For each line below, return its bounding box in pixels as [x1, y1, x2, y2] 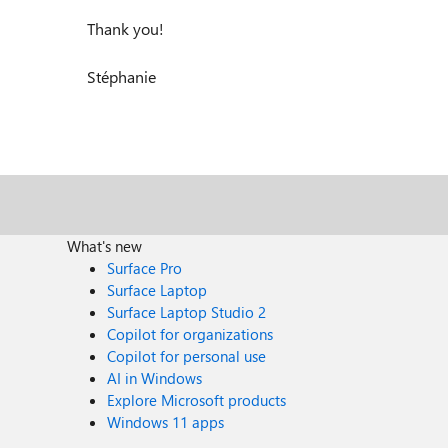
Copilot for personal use [107, 346, 267, 366]
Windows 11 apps [107, 412, 225, 432]
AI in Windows [107, 368, 203, 388]
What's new [67, 236, 143, 256]
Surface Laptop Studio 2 [107, 302, 267, 322]
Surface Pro [107, 258, 183, 278]
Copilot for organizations [107, 324, 274, 344]
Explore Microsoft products [107, 390, 287, 410]
